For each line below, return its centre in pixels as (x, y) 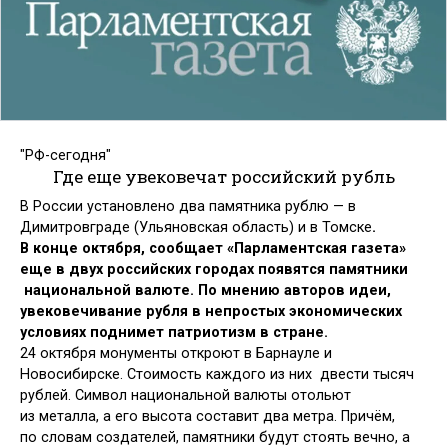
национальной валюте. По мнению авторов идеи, (205, 291)
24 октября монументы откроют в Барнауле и (176, 354)
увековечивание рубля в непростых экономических (211, 312)
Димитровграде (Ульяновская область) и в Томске (196, 228)
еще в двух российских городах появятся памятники (214, 270)
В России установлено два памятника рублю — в (188, 207)
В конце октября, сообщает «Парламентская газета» (213, 249)
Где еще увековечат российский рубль (224, 176)
